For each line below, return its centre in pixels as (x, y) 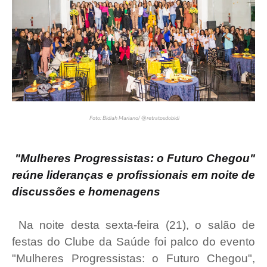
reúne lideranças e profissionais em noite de (133, 175)
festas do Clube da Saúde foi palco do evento (133, 242)
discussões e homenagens (86, 192)
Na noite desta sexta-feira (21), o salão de (133, 225)
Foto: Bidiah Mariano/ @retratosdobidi (133, 118)
